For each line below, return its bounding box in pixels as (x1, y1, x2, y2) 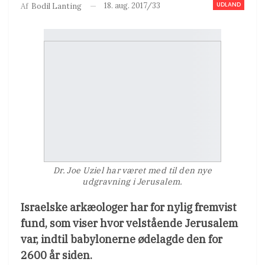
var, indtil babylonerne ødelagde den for (21, 232, 222, 246)
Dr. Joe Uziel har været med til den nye (53, 164, 212, 176)
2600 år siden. (21, 248, 92, 262)
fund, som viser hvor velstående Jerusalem (21, 216, 238, 230)
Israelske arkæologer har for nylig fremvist (21, 200, 237, 214)
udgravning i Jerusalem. (82, 176, 183, 187)
